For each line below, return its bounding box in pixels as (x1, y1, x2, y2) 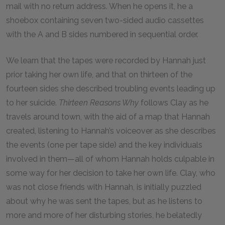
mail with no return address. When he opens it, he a (6, 2, 193, 11)
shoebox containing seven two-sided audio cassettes (6, 16, 204, 25)
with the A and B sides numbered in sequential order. (6, 30, 198, 39)
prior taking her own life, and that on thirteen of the (6, 70, 192, 79)
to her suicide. (6, 98, 59, 107)
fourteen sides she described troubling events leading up (6, 84, 215, 93)
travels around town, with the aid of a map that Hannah (6, 112, 210, 122)
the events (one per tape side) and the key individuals (6, 140, 202, 150)
